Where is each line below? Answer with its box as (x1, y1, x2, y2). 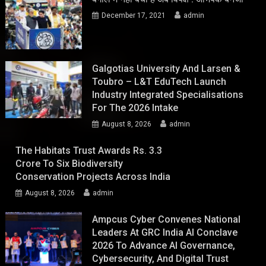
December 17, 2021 (102, 11, 166, 20)
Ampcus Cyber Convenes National (92, 213, 241, 225)
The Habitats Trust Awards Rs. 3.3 (15, 144, 163, 156)
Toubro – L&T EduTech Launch (92, 75, 227, 87)
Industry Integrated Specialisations (92, 88, 244, 100)
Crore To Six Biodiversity (15, 157, 123, 169)
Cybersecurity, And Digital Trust (92, 252, 229, 264)
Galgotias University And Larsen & (92, 62, 241, 74)
